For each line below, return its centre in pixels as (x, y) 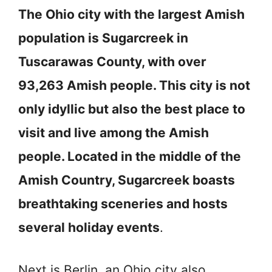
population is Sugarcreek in (103, 38)
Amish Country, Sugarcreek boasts (127, 180)
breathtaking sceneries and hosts (123, 203)
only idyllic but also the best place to (132, 109)
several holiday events (89, 227)
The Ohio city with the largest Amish (131, 14)
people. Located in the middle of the (130, 156)
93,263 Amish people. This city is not (134, 85)
